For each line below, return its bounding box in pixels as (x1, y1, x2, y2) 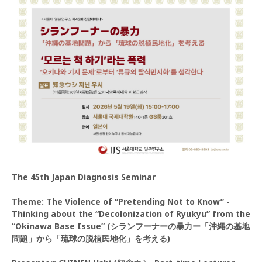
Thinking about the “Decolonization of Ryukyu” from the (12, 208, 250, 220)
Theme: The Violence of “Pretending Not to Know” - (12, 196, 230, 208)
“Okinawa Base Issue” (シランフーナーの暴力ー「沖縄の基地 (12, 220, 250, 232)
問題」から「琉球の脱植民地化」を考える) (12, 233, 170, 244)
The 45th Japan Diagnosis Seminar (12, 171, 156, 183)
